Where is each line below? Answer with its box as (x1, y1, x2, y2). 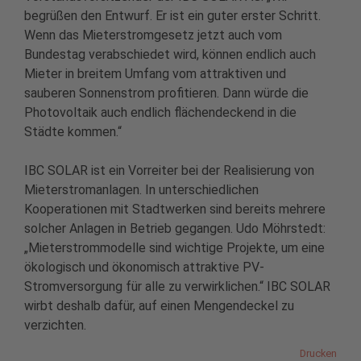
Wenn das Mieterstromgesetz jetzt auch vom (24, 27, 282, 44)
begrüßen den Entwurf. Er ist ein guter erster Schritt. (24, 8, 321, 24)
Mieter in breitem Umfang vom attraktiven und (24, 66, 286, 82)
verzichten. (24, 317, 86, 334)
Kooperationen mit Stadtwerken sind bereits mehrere (24, 201, 326, 218)
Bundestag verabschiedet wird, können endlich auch (24, 47, 316, 63)
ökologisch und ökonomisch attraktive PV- (24, 259, 264, 276)
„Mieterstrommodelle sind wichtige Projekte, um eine (24, 240, 325, 256)
